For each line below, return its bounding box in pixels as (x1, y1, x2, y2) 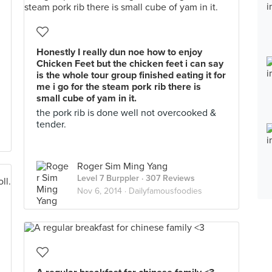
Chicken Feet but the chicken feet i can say (36, 58, 223, 70)
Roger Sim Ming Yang (77, 160, 168, 172)
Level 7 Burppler (77, 173, 139, 183)
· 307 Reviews (139, 173, 195, 183)
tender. (36, 118, 66, 131)
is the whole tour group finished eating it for (36, 69, 226, 81)
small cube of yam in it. (36, 92, 137, 104)
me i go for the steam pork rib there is (36, 81, 201, 93)
